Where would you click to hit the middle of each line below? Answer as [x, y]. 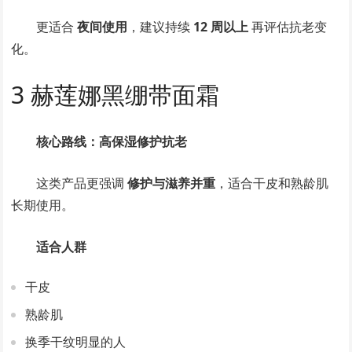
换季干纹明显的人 [76, 341]
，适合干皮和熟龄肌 [272, 183]
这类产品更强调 [82, 183]
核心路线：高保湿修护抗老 [112, 141]
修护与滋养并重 [172, 183]
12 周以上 [221, 26]
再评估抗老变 [288, 26]
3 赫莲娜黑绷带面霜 [115, 94]
